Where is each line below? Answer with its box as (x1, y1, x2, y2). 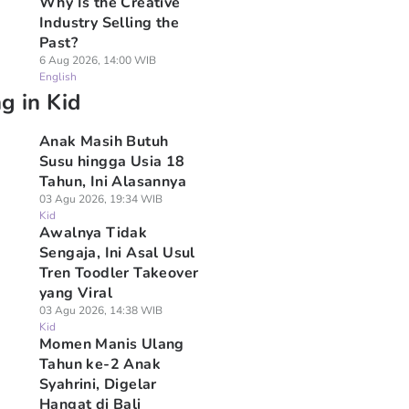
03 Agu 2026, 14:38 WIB (38, 303, 163, 318)
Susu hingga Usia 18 (38, 152, 185, 172)
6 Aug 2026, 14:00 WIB (38, 53, 156, 68)
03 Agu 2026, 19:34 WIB (38, 192, 163, 206)
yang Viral (38, 283, 112, 303)
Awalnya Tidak (38, 223, 148, 243)
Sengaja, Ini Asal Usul (38, 243, 195, 263)
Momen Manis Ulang (38, 334, 184, 354)
